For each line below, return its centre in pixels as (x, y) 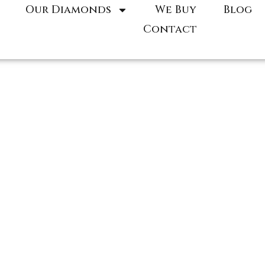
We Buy (175, 10)
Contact (170, 29)
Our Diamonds (68, 10)
